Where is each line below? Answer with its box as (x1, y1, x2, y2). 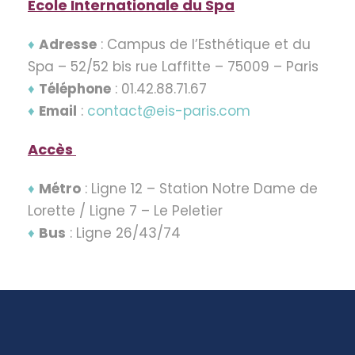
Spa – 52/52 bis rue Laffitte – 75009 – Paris (28, 56, 319, 76)
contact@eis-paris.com (87, 101, 250, 120)
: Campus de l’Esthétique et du (97, 34, 311, 54)
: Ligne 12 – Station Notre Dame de (81, 178, 318, 198)
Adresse (39, 34, 97, 54)
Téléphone (39, 78, 111, 98)
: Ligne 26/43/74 (66, 223, 181, 242)
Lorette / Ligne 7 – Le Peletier (28, 200, 223, 220)
